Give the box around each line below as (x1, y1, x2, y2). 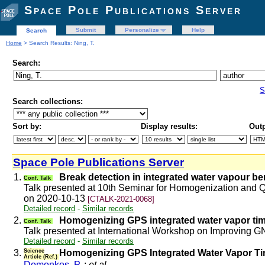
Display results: (141, 122, 198, 131)
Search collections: (12, 97, 83, 106)
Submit (76, 27, 96, 33)
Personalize (125, 27, 159, 33)
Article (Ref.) (24, 254, 59, 260)
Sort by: (12, 122, 41, 131)
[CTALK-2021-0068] (88, 195, 154, 203)
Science (24, 248, 44, 254)
